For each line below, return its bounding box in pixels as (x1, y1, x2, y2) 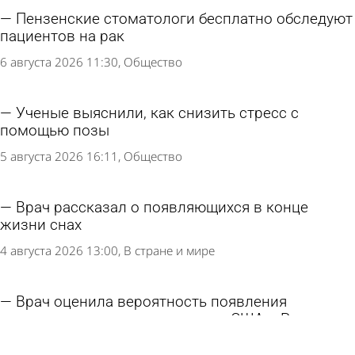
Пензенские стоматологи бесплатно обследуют (16, 10, 353, 29)
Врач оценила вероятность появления (16, 292, 287, 311)
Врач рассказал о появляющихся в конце (16, 198, 308, 216)
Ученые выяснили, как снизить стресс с (16, 105, 299, 123)
